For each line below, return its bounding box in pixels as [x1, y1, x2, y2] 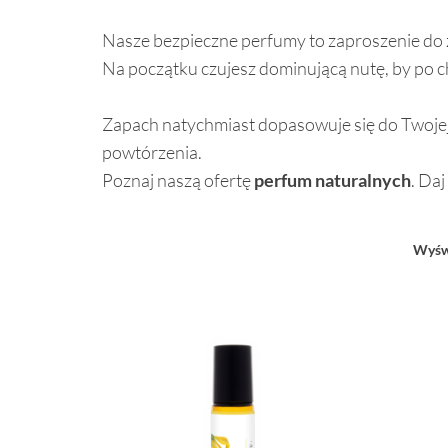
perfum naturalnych [254, 169, 411, 192]
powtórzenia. [102, 141, 202, 164]
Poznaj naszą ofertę [102, 169, 254, 192]
